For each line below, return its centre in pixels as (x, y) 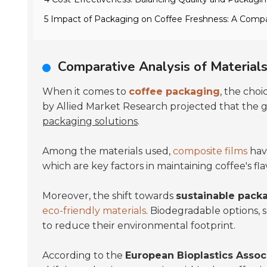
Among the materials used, (108, 151)
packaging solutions (90, 121)
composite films (210, 151)
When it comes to (86, 91)
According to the (84, 255)
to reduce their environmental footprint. (139, 226)
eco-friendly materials (94, 211)
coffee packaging (174, 91)
